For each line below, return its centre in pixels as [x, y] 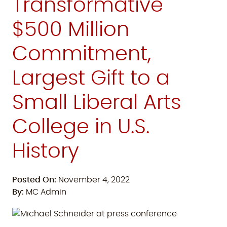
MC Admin [45, 192]
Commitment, [82, 54]
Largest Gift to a [91, 79]
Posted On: [34, 180]
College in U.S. [81, 127]
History [46, 152]
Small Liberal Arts [97, 103]
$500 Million [71, 30]
